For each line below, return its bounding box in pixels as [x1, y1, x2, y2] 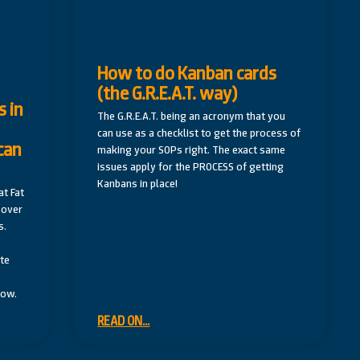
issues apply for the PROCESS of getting [97, 158, 284, 174]
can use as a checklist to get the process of [97, 125, 301, 140]
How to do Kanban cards [97, 60, 277, 85]
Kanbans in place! [97, 175, 178, 190]
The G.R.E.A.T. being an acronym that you [97, 108, 286, 123]
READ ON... [97, 313, 150, 330]
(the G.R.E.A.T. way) [97, 80, 239, 105]
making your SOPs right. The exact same [97, 141, 286, 157]
